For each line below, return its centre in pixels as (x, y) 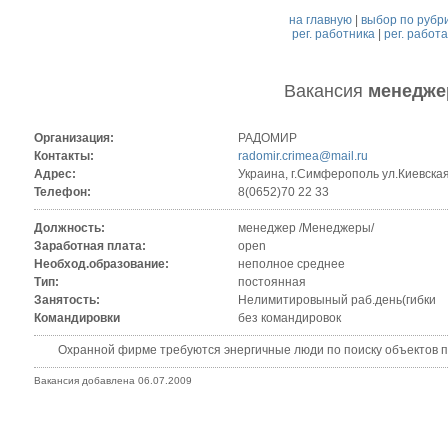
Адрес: (54, 174)
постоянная (271, 282)
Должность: (69, 228)
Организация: (73, 138)
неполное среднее (291, 264)
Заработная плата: (89, 246)
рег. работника (333, 34)
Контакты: (63, 156)
